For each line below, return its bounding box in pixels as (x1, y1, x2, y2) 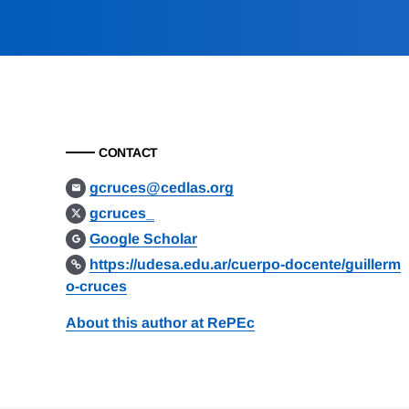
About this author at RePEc (66, 315, 255, 331)
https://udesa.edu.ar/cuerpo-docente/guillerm (89, 257, 402, 273)
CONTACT (99, 145, 158, 161)
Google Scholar (89, 231, 198, 247)
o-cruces (66, 278, 127, 295)
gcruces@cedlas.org (89, 180, 235, 196)
